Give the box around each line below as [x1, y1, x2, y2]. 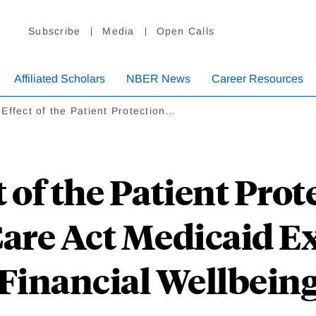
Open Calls [156, 25, 214, 37]
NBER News [126, 73, 190, 85]
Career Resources [212, 73, 303, 85]
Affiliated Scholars [14, 73, 105, 85]
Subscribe [28, 25, 81, 37]
